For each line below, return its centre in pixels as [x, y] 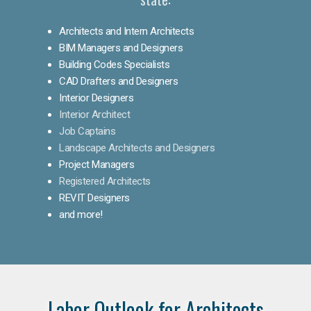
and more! [81, 214]
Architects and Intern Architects [126, 31]
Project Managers [96, 164]
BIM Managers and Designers [121, 48]
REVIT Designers [94, 197]
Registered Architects [105, 181]
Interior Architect [94, 114]
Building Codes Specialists [114, 64]
